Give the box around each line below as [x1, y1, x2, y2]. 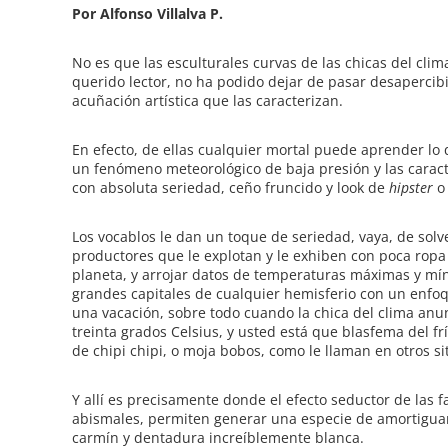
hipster [385, 178, 433, 197]
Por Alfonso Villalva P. [72, 4, 223, 23]
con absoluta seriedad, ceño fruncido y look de [72, 178, 385, 197]
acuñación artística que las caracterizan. [72, 91, 343, 110]
